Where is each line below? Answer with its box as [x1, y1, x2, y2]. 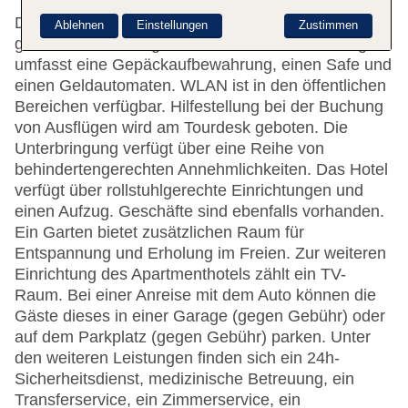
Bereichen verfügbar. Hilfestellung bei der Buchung [15, 97, 383, 117]
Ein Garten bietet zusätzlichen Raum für [15, 223, 304, 242]
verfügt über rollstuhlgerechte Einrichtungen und [15, 181, 363, 200]
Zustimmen [298, 18, 358, 33]
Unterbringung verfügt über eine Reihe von [15, 139, 324, 158]
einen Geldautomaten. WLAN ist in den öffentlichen [15, 76, 386, 96]
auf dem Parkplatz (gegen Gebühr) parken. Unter [15, 328, 371, 347]
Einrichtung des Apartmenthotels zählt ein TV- [15, 265, 346, 284]
